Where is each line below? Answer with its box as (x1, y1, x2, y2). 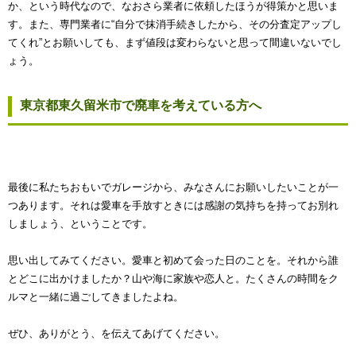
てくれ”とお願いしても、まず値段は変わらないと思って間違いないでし (8, 37, 342, 49)
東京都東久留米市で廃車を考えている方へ (20, 99, 261, 113)
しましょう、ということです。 (8, 218, 153, 230)
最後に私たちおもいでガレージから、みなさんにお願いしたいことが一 (8, 181, 339, 194)
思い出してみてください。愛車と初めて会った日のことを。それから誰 (8, 254, 339, 267)
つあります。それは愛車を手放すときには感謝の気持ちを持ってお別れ (8, 199, 339, 212)
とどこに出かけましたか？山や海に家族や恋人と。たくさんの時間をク (8, 273, 339, 285)
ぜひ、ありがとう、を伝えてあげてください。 (8, 327, 225, 340)
